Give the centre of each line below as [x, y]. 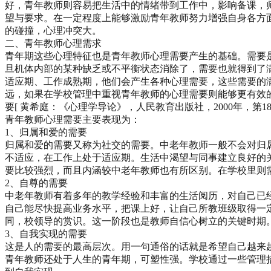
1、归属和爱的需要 [46, 132]
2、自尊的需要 [36, 183]
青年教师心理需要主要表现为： [73, 119]
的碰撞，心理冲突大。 [53, 30]
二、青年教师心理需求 [53, 43]
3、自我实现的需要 [46, 233]
